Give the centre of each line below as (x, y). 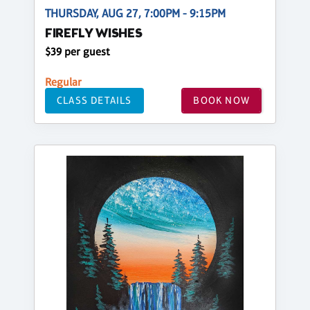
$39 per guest (77, 51)
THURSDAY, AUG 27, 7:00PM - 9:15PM (135, 13)
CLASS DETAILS (94, 100)
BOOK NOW (221, 100)
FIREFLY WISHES (94, 34)
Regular (63, 82)
